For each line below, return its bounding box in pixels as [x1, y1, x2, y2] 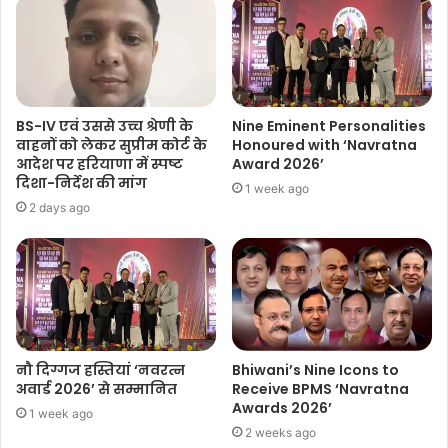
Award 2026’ [232, 154, 324, 175]
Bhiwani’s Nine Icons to [232, 359, 399, 380]
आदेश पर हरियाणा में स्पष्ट [16, 154, 183, 175]
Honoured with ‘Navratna [232, 135, 417, 156]
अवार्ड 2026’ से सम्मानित [16, 378, 180, 399]
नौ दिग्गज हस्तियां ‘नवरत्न [16, 359, 185, 380]
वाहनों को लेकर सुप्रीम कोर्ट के [16, 135, 207, 156]
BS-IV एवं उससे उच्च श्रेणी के [16, 116, 193, 137]
